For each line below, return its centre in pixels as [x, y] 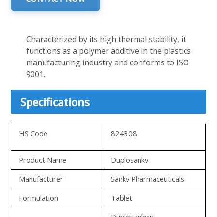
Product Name [43, 160]
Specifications [55, 102]
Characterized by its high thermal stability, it [106, 39]
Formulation [39, 198]
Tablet [122, 198]
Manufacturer [41, 179]
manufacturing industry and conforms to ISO [108, 62]
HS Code [33, 133]
